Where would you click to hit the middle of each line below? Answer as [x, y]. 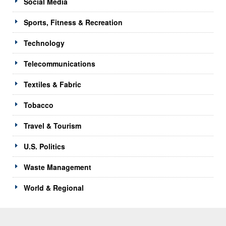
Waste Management [58, 167]
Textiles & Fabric [52, 84]
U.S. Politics [44, 146]
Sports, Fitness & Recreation [73, 22]
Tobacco [39, 105]
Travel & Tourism [52, 125]
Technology [44, 43]
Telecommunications [60, 63]
